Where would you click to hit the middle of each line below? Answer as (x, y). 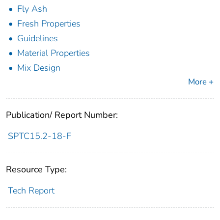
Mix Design (39, 68)
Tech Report (31, 191)
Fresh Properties (49, 24)
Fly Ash (32, 9)
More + (201, 82)
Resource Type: (36, 170)
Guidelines (38, 39)
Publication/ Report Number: (62, 115)
